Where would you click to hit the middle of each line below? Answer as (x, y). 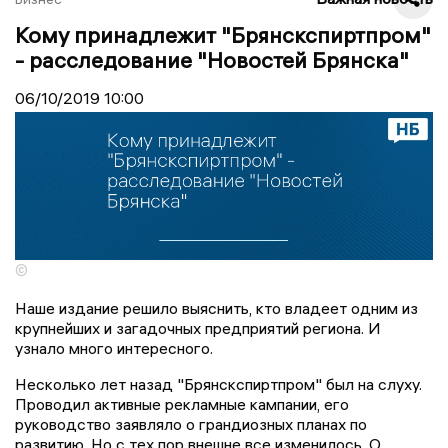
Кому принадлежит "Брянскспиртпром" (223, 34)
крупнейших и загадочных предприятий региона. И (198, 328)
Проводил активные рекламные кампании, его (182, 404)
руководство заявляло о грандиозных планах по (191, 424)
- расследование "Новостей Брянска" (212, 59)
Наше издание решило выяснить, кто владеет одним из (216, 308)
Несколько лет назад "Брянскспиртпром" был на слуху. (218, 384)
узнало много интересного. (114, 348)
